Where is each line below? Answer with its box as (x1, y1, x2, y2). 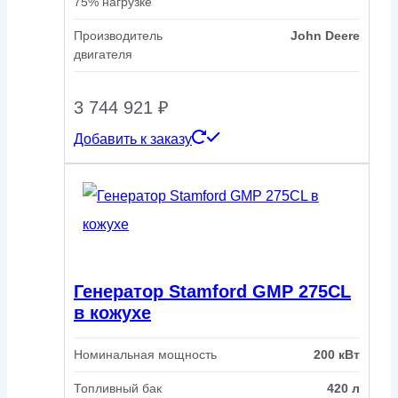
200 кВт (314, 347, 360, 362)
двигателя (74, 46, 132, 61)
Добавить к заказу (74, 131, 192, 147)
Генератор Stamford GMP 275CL (74, 281, 351, 301)
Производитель (74, 28, 163, 43)
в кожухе (74, 302, 151, 322)
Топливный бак (74, 381, 162, 396)
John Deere (291, 28, 360, 43)
